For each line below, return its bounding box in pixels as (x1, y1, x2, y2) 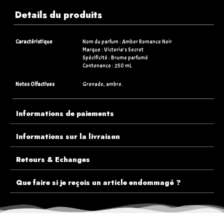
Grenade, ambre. (82, 80, 123, 87)
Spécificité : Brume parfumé (82, 53, 148, 61)
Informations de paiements (16, 108, 114, 118)
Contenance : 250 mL (82, 61, 131, 69)
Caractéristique (15, 37, 52, 45)
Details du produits (15, 8, 102, 21)
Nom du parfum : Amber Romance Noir (82, 37, 172, 45)
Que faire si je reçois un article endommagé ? (16, 177, 181, 187)
